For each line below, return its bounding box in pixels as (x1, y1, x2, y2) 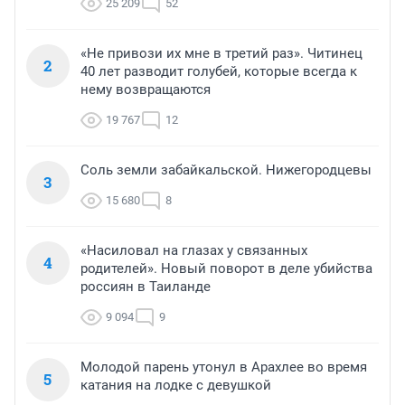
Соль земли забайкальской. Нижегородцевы (80, 162, 372, 179)
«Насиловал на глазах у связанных (80, 242, 307, 259)
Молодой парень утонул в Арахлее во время (80, 359, 367, 376)
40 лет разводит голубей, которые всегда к (80, 63, 357, 80)
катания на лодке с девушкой (80, 377, 271, 394)
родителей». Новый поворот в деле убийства (80, 260, 372, 278)
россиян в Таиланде (80, 278, 211, 296)
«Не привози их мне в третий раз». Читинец (80, 45, 363, 62)
